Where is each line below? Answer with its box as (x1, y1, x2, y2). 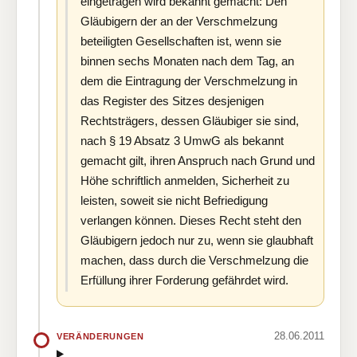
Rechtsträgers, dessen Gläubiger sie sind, (80, 114, 299, 128)
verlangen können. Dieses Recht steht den (80, 214, 301, 228)
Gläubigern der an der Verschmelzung (80, 14, 277, 29)
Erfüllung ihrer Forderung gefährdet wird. (80, 273, 288, 288)
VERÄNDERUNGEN (57, 331, 144, 341)
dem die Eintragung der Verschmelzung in (80, 74, 297, 88)
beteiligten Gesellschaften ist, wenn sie (80, 34, 281, 49)
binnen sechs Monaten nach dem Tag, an (80, 54, 294, 69)
